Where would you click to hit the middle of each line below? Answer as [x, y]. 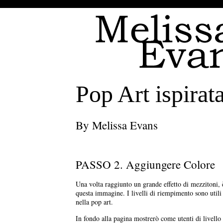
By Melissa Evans [117, 125]
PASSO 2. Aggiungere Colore [145, 164]
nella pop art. [94, 202]
